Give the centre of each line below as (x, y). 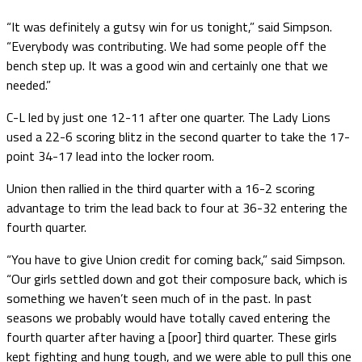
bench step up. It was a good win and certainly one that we (167, 65)
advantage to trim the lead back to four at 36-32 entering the (177, 207)
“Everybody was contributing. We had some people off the (166, 46)
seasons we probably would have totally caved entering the (168, 317)
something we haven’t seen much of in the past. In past (159, 298)
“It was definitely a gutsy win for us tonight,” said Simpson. (169, 26)
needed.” (29, 84)
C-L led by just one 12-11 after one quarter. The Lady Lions (168, 117)
